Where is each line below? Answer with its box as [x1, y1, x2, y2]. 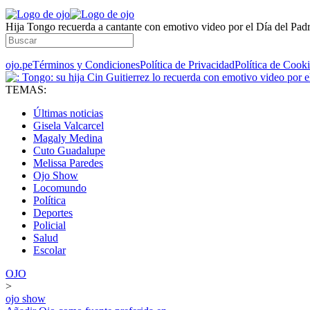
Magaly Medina [33, 132, 102, 144]
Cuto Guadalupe [33, 145, 105, 156]
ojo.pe [6, 59, 33, 71]
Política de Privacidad [140, 59, 235, 71]
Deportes [33, 207, 73, 219]
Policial [33, 219, 66, 231]
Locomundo [33, 182, 86, 194]
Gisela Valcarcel [33, 120, 104, 131]
